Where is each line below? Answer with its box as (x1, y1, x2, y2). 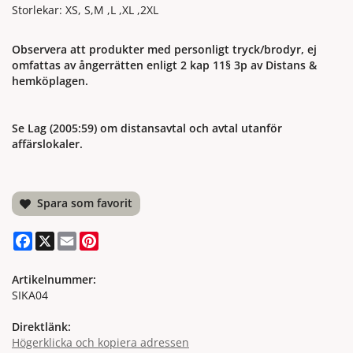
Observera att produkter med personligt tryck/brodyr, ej (12, 42, 317, 58)
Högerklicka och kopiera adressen (12, 335, 189, 351)
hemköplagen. (12, 73, 88, 89)
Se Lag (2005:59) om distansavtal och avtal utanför (12, 121, 282, 136)
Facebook (32, 230, 81, 246)
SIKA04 (12, 288, 48, 303)
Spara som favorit (31, 195, 133, 211)
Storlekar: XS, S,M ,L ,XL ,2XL (12, 2, 158, 18)
